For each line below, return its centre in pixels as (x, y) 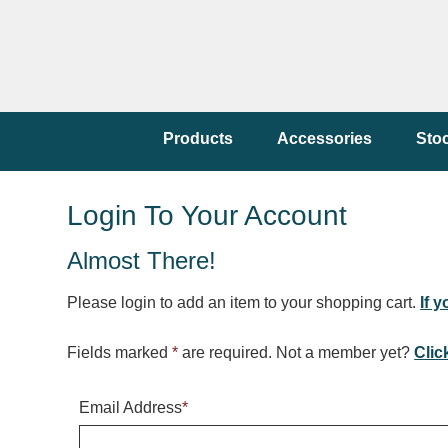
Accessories (324, 138)
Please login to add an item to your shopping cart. (244, 302)
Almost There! (142, 260)
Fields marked (120, 352)
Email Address (131, 407)
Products (198, 138)
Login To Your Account (207, 215)
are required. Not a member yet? (296, 352)
